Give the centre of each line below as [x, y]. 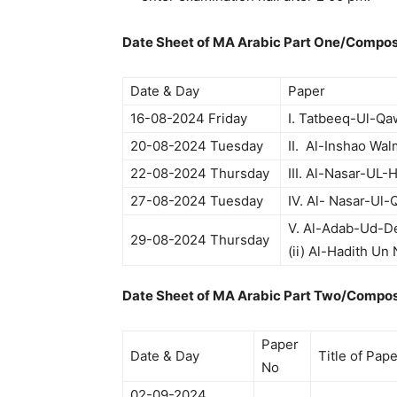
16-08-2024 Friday [189, 118]
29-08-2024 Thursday [200, 240]
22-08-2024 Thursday [200, 173]
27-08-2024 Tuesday [197, 201]
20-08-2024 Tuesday [197, 146]
